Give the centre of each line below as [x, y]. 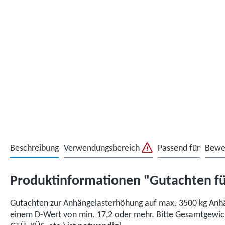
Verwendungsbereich [103, 148]
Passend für [179, 148]
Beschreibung [34, 148]
